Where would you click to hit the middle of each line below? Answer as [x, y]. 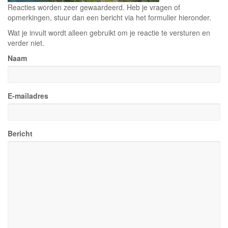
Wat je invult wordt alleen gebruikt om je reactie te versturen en [109, 33]
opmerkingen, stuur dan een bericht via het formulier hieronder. [109, 17]
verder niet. [26, 43]
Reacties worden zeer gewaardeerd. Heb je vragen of [94, 7]
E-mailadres [28, 96]
